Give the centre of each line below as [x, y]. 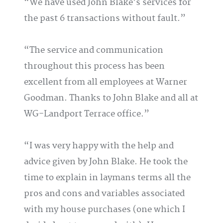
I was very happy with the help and [102, 146]
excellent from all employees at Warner [106, 82]
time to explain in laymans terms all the [107, 178]
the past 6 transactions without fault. [102, 18]
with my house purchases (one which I [105, 210]
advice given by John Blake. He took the [106, 162]
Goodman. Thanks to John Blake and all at [111, 98]
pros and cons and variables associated [104, 194]
